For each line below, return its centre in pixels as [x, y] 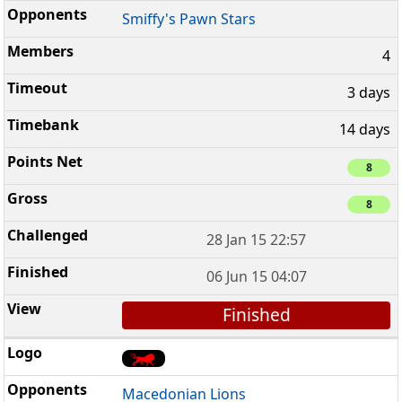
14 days [365, 129]
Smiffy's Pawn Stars [189, 18]
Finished [256, 315]
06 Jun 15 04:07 [256, 277]
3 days [369, 92]
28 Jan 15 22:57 [257, 240]
